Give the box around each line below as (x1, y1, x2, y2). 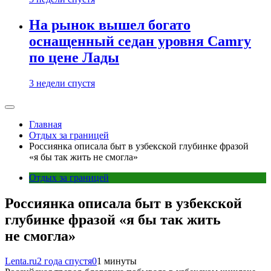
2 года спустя (37, 256, 92, 267)
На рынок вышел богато (29, 16, 191, 33)
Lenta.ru (5, 256, 37, 267)
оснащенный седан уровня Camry (29, 33, 251, 49)
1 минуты (97, 256, 137, 267)
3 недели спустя (29, 77, 95, 88)
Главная (29, 119, 62, 129)
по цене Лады (29, 49, 119, 65)
